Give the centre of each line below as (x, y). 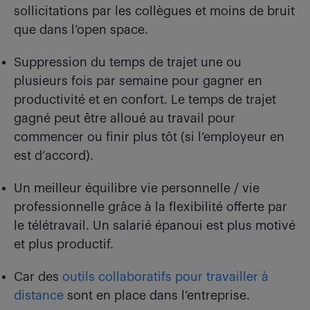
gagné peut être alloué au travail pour (125, 118)
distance (39, 295)
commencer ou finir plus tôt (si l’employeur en (149, 137)
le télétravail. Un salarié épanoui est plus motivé (155, 225)
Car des (38, 276)
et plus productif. (64, 244)
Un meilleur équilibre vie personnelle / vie (137, 188)
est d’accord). (55, 155)
